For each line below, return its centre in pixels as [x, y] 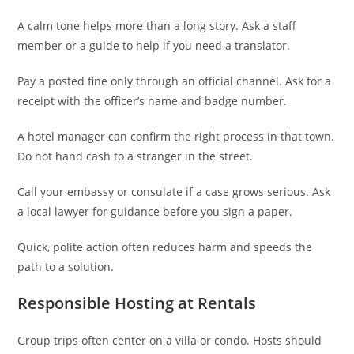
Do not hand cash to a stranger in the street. [136, 156]
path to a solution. [66, 266]
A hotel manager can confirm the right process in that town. [176, 136]
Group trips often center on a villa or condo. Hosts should [170, 340]
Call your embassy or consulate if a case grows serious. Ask [174, 191]
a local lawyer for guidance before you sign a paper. [155, 211]
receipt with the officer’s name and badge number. [153, 100]
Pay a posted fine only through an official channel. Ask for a [175, 81]
